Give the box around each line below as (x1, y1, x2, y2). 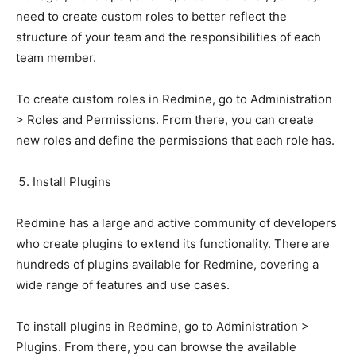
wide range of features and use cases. (16, 277, 230, 292)
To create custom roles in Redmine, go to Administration (16, 91, 332, 106)
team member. (16, 49, 96, 65)
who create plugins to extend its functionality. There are (16, 235, 330, 251)
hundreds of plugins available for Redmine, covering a (16, 256, 319, 272)
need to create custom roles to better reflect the (16, 8, 287, 24)
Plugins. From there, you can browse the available (16, 339, 296, 354)
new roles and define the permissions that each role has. (16, 132, 335, 148)
